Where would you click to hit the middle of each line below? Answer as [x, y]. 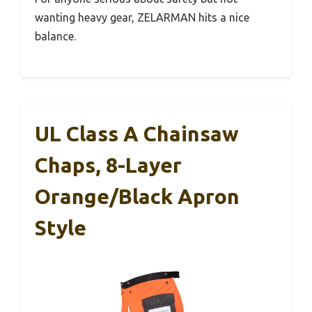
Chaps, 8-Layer [108, 165]
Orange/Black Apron [137, 196]
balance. [55, 36]
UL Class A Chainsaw [137, 133]
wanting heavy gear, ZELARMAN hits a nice [142, 17]
